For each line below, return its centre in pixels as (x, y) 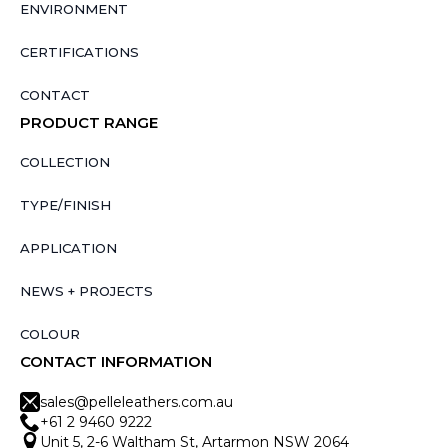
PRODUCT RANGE (89, 123)
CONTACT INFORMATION (116, 362)
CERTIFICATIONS (79, 52)
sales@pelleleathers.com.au (136, 402)
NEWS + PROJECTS (86, 291)
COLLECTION (65, 162)
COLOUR (50, 334)
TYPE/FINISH (65, 205)
